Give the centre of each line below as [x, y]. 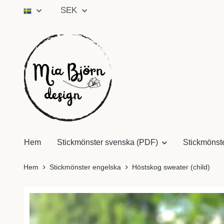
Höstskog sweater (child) [171, 167]
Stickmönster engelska [85, 167]
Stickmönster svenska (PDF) [107, 142]
